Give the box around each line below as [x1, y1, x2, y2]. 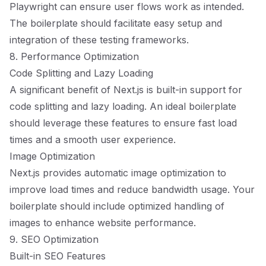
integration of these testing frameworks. [9, 34, 189, 46]
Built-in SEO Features [9, 250, 106, 262]
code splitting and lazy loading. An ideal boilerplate [9, 100, 236, 112]
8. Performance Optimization [9, 50, 139, 62]
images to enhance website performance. [9, 217, 196, 229]
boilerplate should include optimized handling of [9, 200, 224, 212]
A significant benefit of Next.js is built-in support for [9, 84, 242, 96]
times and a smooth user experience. [9, 134, 176, 145]
